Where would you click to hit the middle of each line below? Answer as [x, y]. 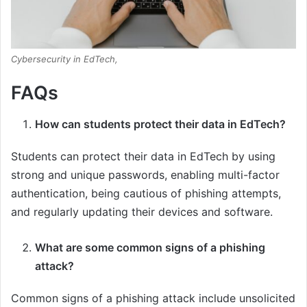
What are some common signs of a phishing [150, 247]
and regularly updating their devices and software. [142, 211]
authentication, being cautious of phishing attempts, [146, 193]
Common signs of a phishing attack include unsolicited [153, 298]
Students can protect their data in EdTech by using [143, 156]
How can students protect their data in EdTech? [160, 124]
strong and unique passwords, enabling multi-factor [145, 174]
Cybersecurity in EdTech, [64, 59]
